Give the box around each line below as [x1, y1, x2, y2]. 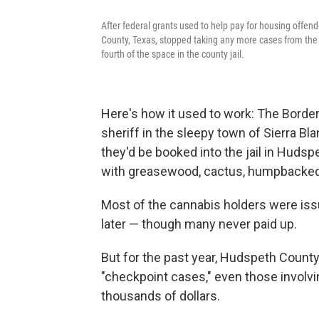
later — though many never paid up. [101, 216, 297, 231]
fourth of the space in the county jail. [101, 48, 244, 60]
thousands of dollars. [101, 288, 220, 303]
